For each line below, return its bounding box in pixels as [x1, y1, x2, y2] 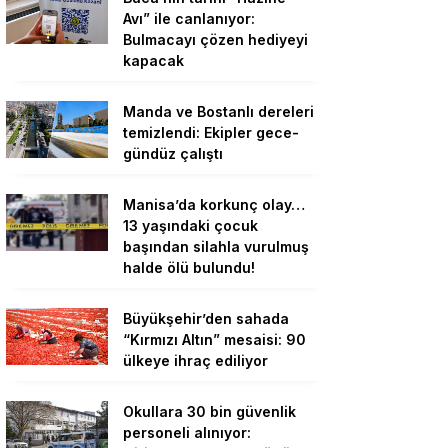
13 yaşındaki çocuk [123, 216, 258, 234]
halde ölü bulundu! [123, 258, 255, 276]
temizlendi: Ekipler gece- [123, 123, 299, 141]
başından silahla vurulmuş [123, 237, 309, 255]
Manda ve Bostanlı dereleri [123, 102, 314, 120]
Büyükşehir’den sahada [123, 309, 289, 327]
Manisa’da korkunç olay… [123, 195, 305, 213]
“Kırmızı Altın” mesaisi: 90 [123, 330, 306, 348]
